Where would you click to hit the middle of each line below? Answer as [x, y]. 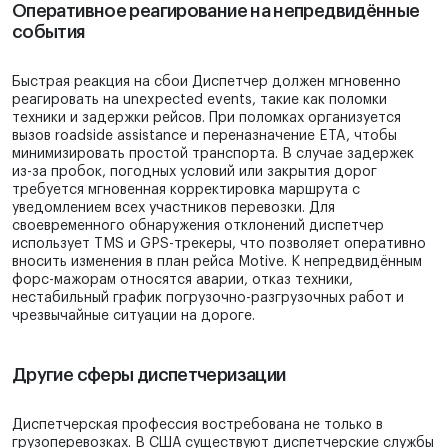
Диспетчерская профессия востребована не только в [197, 425]
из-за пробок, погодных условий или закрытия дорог [194, 172]
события [48, 32]
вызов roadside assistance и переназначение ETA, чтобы [204, 136]
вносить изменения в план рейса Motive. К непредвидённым [217, 262]
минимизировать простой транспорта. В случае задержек [213, 154]
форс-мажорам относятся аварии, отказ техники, [182, 280]
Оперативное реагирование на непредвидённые [216, 11]
